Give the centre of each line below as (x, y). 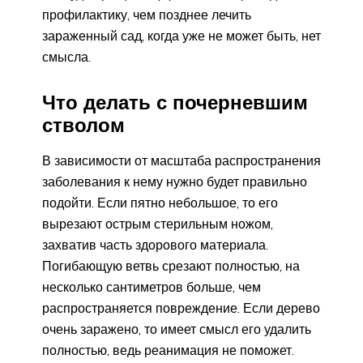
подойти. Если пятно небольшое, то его (160, 202)
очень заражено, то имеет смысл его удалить (177, 329)
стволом (83, 125)
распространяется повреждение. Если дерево (181, 307)
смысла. (66, 57)
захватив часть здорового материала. (155, 244)
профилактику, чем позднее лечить (147, 15)
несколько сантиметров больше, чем (152, 286)
